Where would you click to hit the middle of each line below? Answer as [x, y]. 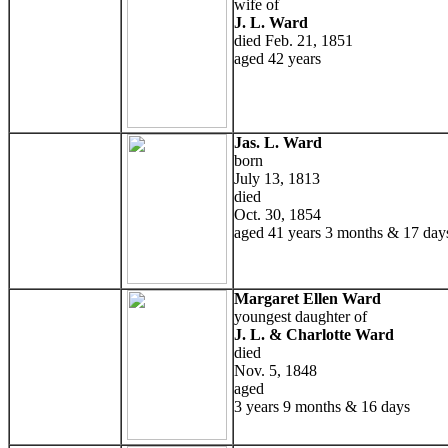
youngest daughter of [300, 316]
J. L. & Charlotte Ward [314, 334]
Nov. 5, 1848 [275, 370]
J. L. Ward [271, 22]
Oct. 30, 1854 [277, 214]
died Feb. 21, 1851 [293, 40]
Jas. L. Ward [278, 142]
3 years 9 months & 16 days [322, 406]
